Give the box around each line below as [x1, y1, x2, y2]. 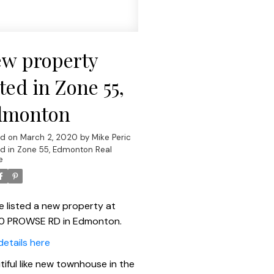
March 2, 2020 [20, 132, 78, 143]
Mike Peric [92, 132, 131, 143]
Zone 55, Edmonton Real [17, 144, 113, 155]
